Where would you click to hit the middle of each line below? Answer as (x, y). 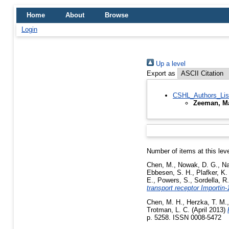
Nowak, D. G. (198, 165)
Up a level (170, 64)
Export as (161, 73)
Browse (117, 15)
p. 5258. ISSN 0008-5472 (184, 218)
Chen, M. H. (165, 202)
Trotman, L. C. (168, 210)
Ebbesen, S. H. (169, 173)
